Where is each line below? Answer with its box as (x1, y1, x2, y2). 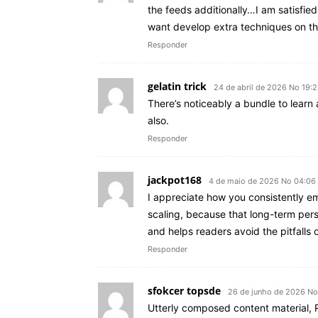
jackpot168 (148, 173, 202, 187)
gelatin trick (148, 79, 207, 94)
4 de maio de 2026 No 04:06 (209, 176, 316, 187)
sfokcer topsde (148, 284, 221, 298)
